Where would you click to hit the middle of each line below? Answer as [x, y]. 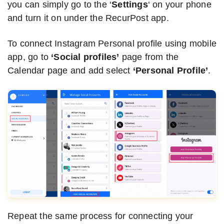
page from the [149, 57]
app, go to [29, 57]
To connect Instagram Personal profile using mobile [112, 44]
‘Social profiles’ [85, 57]
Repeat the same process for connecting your [100, 216]
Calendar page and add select [70, 71]
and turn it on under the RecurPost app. [88, 18]
